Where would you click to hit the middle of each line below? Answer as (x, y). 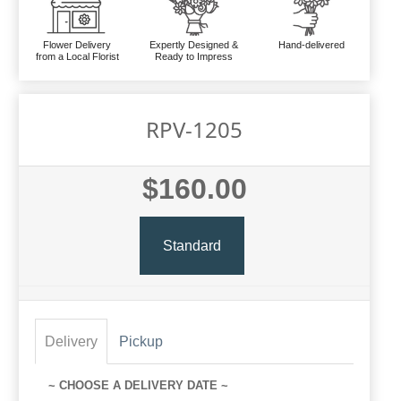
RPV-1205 (194, 130)
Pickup (141, 342)
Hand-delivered (311, 45)
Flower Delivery (77, 45)
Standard (192, 245)
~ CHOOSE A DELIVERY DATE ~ (138, 386)
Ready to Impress (194, 57)
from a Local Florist (77, 57)
